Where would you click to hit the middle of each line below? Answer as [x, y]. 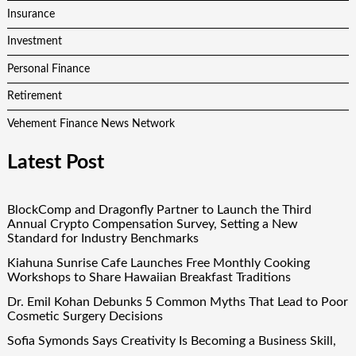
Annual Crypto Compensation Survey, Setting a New [152, 224]
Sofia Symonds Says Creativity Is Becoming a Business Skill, [171, 341]
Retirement [34, 97]
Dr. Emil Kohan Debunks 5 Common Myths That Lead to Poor [177, 302]
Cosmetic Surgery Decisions [85, 317]
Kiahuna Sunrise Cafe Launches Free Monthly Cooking [158, 263]
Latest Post [55, 163]
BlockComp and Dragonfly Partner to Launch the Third [159, 209]
